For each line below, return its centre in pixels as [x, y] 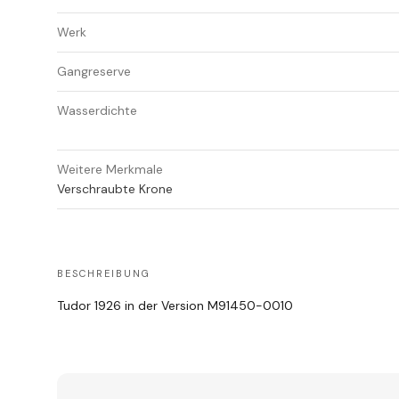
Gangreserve [94, 72]
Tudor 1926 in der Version [132, 306]
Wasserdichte [97, 111]
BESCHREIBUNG [104, 274]
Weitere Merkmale [110, 170]
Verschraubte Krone [115, 189]
